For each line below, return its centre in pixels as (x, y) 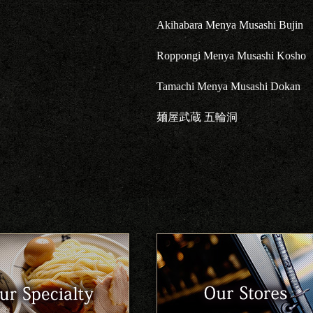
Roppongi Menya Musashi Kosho (232, 56)
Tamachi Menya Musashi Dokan (229, 86)
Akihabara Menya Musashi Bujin (230, 25)
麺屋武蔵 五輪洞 (197, 117)
